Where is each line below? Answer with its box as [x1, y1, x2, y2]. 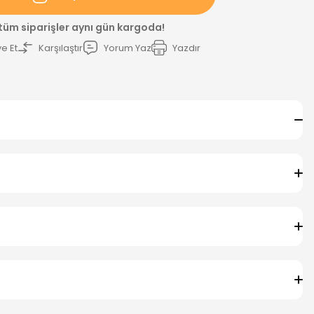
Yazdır [172, 41, 200, 55]
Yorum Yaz [104, 41, 151, 55]
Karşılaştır [39, 41, 83, 55]
